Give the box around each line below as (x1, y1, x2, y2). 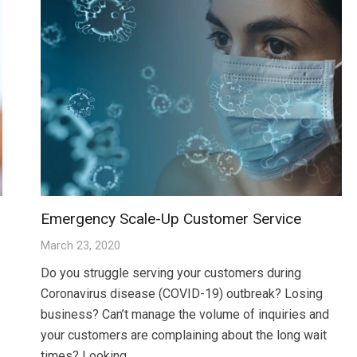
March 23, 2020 (40, 239, 120, 253)
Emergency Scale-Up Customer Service (40, 210, 301, 229)
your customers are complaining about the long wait (40, 328, 327, 343)
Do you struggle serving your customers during (40, 265, 301, 281)
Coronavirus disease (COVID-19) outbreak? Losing (40, 286, 323, 302)
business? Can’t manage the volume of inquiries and (40, 307, 329, 323)
